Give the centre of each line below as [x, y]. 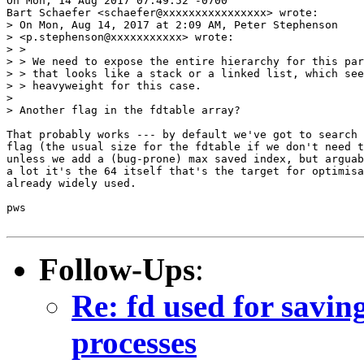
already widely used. [71, 183]
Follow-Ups [117, 269]
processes [134, 342]
